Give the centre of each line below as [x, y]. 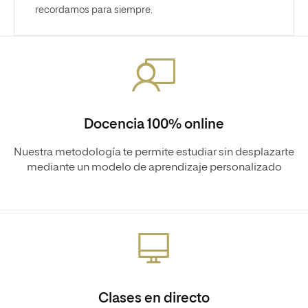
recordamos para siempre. [94, 10]
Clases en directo [154, 298]
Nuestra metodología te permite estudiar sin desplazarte [154, 152]
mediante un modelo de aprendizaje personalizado [154, 167]
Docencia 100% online [154, 124]
